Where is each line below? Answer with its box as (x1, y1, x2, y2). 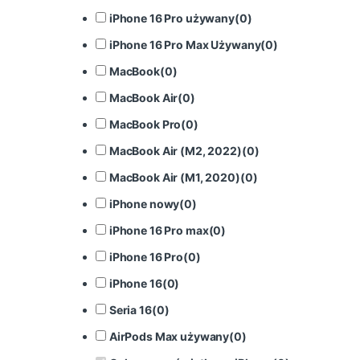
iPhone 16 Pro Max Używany (108, 37, 261, 51)
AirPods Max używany (108, 329, 230, 343)
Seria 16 (108, 302, 152, 317)
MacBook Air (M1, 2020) (108, 170, 240, 184)
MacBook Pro (108, 117, 182, 131)
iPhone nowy (108, 196, 180, 211)
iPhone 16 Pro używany (108, 11, 235, 25)
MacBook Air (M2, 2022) (108, 143, 242, 157)
